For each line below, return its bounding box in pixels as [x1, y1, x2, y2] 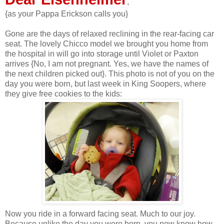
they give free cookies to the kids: [5, 89, 122, 98]
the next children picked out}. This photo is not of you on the [5, 69, 214, 78]
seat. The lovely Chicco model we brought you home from [5, 39, 208, 48]
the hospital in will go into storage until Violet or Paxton [5, 49, 198, 58]
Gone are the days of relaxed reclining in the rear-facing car [5, 29, 214, 38]
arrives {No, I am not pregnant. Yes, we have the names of [5, 59, 208, 68]
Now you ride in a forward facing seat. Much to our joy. [5, 209, 195, 218]
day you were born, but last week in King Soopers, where [5, 79, 206, 88]
